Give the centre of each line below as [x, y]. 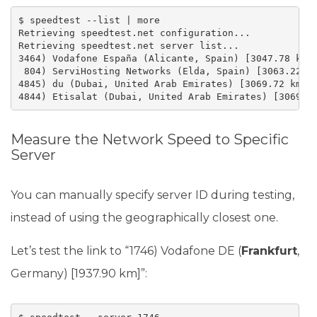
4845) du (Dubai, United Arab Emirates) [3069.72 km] [162, 83]
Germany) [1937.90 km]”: [79, 273]
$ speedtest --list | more [89, 20]
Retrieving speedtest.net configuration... [134, 33]
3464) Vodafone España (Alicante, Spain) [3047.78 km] [165, 58]
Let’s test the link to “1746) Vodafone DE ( [126, 251]
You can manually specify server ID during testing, [152, 195]
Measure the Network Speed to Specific [150, 139]
